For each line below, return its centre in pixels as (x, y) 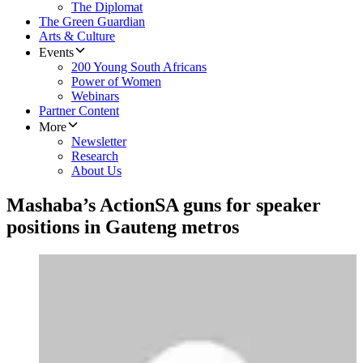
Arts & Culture (77, 36)
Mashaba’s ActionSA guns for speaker (164, 205)
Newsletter (99, 142)
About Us (96, 171)
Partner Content (79, 111)
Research (95, 156)
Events (56, 53)
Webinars (95, 96)
